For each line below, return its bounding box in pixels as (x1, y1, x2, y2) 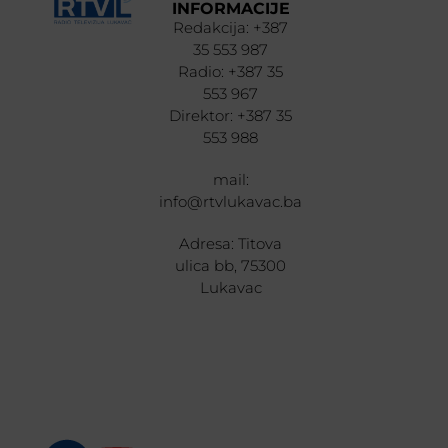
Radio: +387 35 (178, 61, 284, 81)
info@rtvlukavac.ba (159, 191, 303, 211)
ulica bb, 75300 (175, 255, 287, 275)
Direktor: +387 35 (169, 105, 293, 125)
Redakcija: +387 (173, 17, 289, 37)
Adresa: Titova (179, 233, 283, 253)
